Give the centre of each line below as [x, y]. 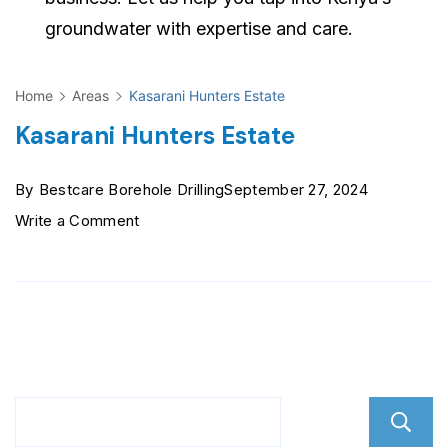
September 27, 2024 [296, 190]
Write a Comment [77, 221]
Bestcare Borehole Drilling [131, 190]
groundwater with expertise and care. [199, 29]
